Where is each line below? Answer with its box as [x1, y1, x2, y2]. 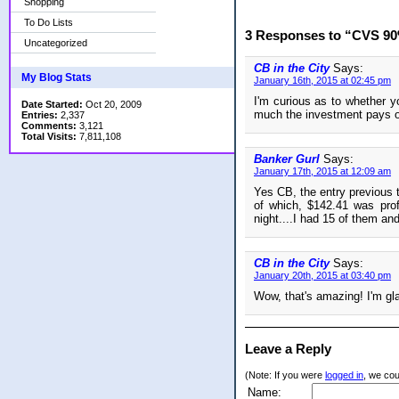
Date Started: [21, 99, 83, 110]
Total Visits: [21, 131, 77, 142]
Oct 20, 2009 [83, 99, 142, 110]
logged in [325, 370, 363, 381]
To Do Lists [24, 17, 73, 28]
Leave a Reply [245, 341, 331, 357]
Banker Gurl [254, 152, 320, 167]
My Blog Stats [21, 71, 92, 84]
